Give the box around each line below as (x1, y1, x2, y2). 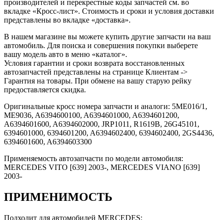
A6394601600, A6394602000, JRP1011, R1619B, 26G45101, (4, 119, 199, 128)
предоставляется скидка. (4, 85, 86, 94)
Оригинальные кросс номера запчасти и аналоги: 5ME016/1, (4, 102, 207, 110)
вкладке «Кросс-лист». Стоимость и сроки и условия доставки (4, 6, 214, 15)
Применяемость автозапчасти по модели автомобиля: (4, 154, 183, 163)
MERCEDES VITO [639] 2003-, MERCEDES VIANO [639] (4, 163, 200, 171)
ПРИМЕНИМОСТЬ (4, 190, 112, 203)
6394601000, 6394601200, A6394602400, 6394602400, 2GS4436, (4, 128, 214, 137)
